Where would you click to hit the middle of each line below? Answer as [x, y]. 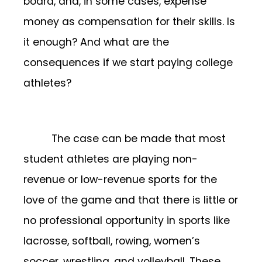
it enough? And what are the [96, 42]
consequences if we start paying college [128, 63]
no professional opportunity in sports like [127, 221]
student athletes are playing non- [111, 159]
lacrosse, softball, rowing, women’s [112, 241]
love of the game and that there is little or [131, 200]
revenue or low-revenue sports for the [120, 180]
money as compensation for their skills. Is [129, 22]
